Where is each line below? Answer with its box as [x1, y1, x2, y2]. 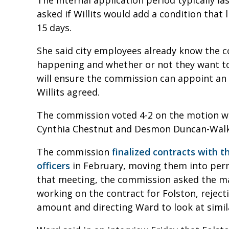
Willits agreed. [37, 86, 102, 99]
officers [37, 159, 70, 172]
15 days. [37, 21, 77, 34]
